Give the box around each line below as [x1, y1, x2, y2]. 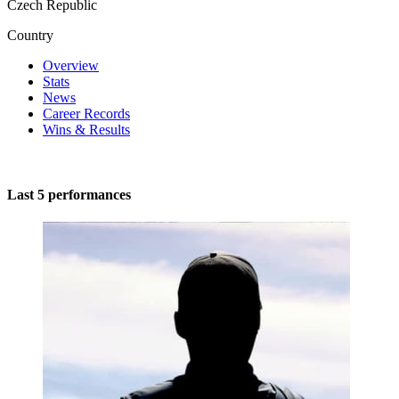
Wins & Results [43, 121, 130, 137]
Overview [43, 57, 99, 73]
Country [7, 27, 53, 43]
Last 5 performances [7, 187, 131, 203]
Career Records [43, 105, 130, 121]
